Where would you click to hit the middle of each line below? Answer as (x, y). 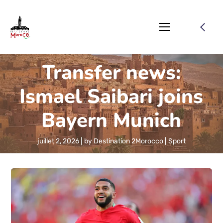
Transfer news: (111, 73)
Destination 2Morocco (128, 141)
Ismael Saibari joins (111, 97)
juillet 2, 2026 (58, 141)
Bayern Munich (111, 120)
